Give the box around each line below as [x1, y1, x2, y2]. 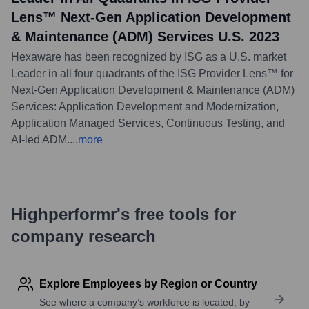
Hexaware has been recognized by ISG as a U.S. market [11, 50, 286, 63]
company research [11, 226, 156, 246]
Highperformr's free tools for [11, 204, 236, 223]
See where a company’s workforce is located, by [39, 296, 250, 308]
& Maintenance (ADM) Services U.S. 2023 [11, 28, 279, 44]
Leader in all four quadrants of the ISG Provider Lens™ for [11, 67, 293, 79]
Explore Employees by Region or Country [39, 277, 257, 290]
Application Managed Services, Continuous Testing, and [11, 117, 285, 129]
